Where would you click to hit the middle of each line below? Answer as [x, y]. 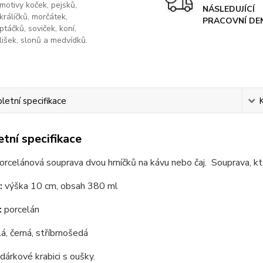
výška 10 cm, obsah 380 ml [60, 186]
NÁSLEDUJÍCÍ [228, 9]
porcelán [21, 210]
